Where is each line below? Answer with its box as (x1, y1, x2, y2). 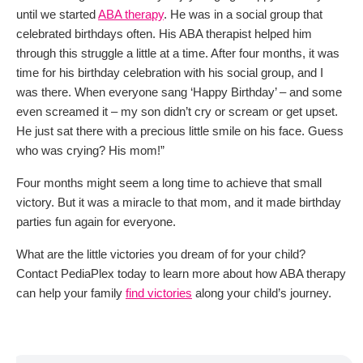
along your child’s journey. (192, 285, 331, 300)
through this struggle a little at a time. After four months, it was (16, 45, 340, 60)
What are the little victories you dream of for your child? (16, 246, 305, 261)
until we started (16, 6, 98, 21)
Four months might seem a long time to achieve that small (16, 175, 322, 190)
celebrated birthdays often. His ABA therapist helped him (16, 26, 312, 41)
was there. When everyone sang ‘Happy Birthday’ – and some (16, 84, 342, 99)
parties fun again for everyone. (16, 214, 176, 228)
